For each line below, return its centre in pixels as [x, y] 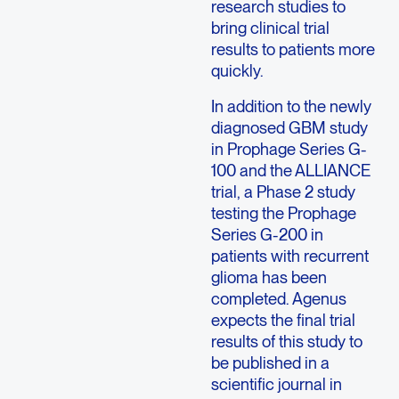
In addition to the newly [291, 106]
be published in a [270, 362]
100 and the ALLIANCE [290, 170]
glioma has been [269, 277]
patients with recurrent [289, 255]
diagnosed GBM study [289, 127]
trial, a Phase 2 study [283, 191]
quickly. [237, 70]
